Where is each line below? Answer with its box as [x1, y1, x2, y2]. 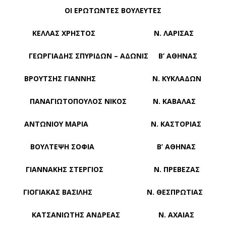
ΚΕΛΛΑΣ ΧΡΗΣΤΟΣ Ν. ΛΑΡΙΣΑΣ [32, 28, 194, 38]
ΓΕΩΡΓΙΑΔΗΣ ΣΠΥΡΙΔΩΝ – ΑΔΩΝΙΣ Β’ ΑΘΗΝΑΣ [28, 51, 197, 61]
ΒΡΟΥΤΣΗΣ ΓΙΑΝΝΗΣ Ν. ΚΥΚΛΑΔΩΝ [24, 74, 202, 84]
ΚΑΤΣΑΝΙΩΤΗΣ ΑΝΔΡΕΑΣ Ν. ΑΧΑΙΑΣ [31, 210, 194, 220]
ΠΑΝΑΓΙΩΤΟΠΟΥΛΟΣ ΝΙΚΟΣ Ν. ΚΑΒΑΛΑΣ [30, 96, 196, 106]
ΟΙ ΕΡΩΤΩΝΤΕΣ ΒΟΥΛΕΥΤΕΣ [64, 6, 161, 16]
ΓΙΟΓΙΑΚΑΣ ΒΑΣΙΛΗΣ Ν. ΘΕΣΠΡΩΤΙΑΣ [23, 187, 203, 197]
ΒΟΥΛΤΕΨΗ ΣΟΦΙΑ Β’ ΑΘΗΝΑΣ [30, 142, 196, 152]
